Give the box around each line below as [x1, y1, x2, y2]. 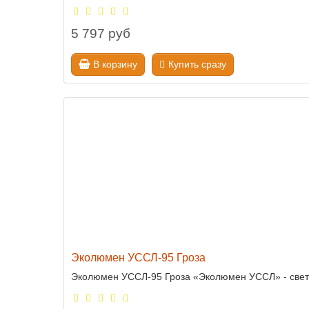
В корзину [93, 58, 137, 70]
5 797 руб [71, 26, 130, 41]
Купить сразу [168, 58, 226, 70]
